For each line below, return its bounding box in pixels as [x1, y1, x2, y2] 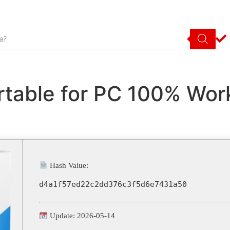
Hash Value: [48, 161, 89, 170]
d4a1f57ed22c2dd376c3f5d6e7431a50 [39, 180, 187, 189]
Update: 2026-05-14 [48, 212, 116, 220]
